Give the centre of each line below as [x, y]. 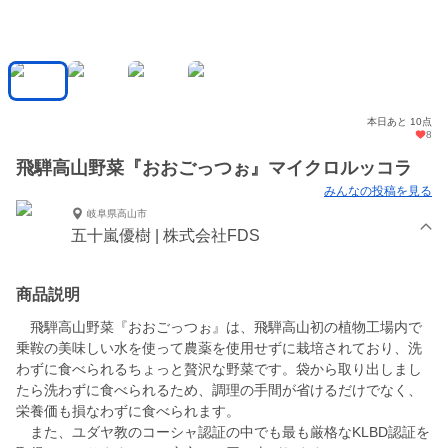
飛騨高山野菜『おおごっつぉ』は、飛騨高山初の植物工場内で [219, 327]
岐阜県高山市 [117, 213]
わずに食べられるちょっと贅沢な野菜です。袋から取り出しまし [219, 369]
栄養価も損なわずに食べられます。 [128, 411]
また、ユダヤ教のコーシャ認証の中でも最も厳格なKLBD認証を [223, 432]
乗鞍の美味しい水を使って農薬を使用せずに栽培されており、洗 [219, 348]
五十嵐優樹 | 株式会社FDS [165, 236]
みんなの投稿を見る [378, 191]
